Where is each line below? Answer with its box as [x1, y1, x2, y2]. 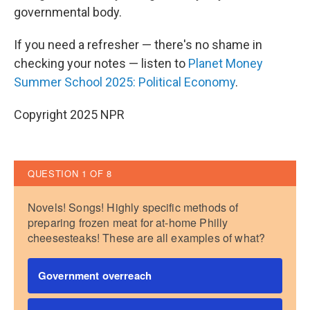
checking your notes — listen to [14, 56, 188, 71]
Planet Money [188, 56, 263, 71]
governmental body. [14, 5, 122, 19]
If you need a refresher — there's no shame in [14, 37, 262, 52]
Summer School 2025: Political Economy [14, 75, 235, 89]
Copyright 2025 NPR [14, 107, 125, 122]
